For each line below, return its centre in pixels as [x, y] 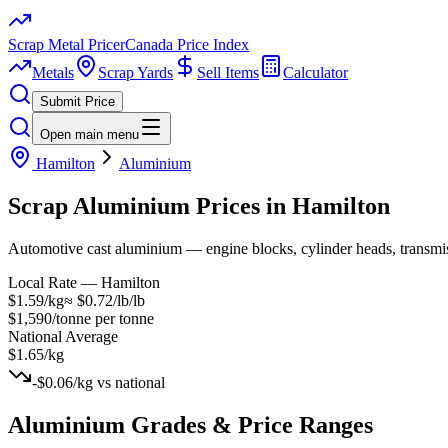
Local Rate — [54, 282]
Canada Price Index [187, 44]
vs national [129, 382]
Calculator [315, 72]
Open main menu [89, 134]
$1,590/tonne [49, 318]
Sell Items [228, 72]
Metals [53, 72]
